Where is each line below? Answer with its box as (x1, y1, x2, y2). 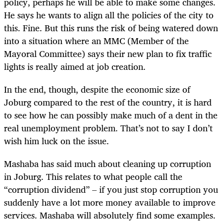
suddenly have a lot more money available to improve (4, 194, 216, 210)
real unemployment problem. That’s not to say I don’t (4, 120, 213, 135)
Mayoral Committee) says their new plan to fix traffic (4, 46, 212, 61)
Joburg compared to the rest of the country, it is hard (4, 94, 212, 110)
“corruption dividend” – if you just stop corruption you (4, 181, 218, 197)
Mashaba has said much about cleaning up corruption (4, 156, 211, 171)
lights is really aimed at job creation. (4, 58, 146, 74)
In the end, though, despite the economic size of (4, 81, 190, 97)
